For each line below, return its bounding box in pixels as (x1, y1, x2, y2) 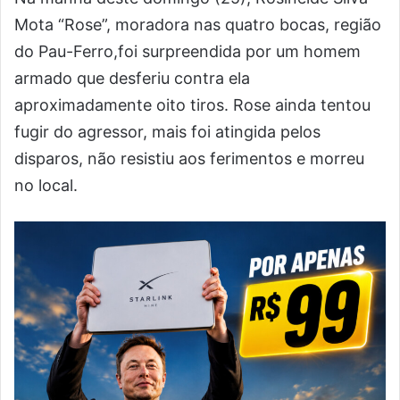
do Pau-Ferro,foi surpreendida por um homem (14, 42, 361, 61)
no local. (14, 176, 78, 195)
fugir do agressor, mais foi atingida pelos (14, 122, 321, 141)
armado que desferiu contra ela (14, 69, 250, 87)
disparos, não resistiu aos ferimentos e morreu (14, 149, 364, 168)
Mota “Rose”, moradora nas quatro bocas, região (14, 15, 381, 34)
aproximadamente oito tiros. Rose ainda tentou (14, 96, 371, 114)
